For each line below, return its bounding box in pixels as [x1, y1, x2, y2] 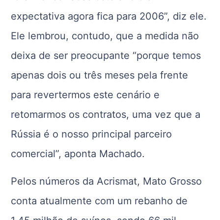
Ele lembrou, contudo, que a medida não [11, 30, 199, 42]
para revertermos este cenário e [11, 89, 160, 101]
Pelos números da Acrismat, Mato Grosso [11, 175, 202, 187]
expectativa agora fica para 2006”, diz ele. [11, 10, 207, 22]
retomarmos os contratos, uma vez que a [11, 109, 201, 120]
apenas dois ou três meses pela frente [11, 69, 189, 81]
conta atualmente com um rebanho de [11, 195, 188, 207]
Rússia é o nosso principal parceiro [11, 128, 172, 140]
